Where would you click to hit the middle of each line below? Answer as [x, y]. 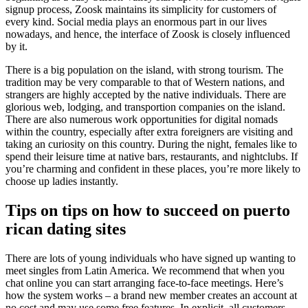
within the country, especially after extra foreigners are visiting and [149, 132]
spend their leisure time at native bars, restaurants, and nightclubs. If [152, 157]
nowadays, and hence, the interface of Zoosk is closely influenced [148, 34]
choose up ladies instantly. [62, 181]
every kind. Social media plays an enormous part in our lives [136, 22]
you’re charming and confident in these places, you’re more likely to [153, 169]
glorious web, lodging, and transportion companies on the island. [145, 107]
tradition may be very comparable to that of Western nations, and [145, 82]
